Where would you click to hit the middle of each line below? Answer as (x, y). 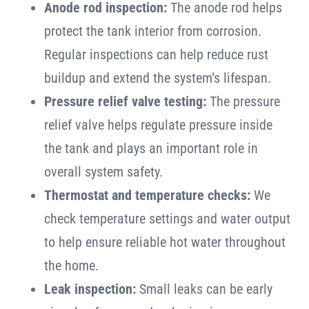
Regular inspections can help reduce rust (156, 54)
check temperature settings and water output (167, 219)
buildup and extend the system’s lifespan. (157, 78)
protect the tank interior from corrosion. (152, 31)
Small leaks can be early (204, 289)
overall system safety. (103, 172)
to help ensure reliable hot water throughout (165, 242)
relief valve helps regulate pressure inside (158, 125)
